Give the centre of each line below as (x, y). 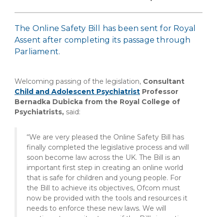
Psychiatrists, (39, 112)
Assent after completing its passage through (103, 40)
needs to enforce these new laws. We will (96, 208)
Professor (159, 92)
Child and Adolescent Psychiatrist (77, 92)
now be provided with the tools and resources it (107, 198)
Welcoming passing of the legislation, (79, 81)
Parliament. (38, 52)
